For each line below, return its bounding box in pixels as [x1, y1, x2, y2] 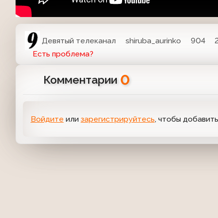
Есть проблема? [32, 49, 93, 59]
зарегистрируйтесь [80, 114, 155, 124]
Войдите [30, 114, 64, 124]
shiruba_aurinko [126, 36, 182, 45]
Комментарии [43, 73, 120, 87]
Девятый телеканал [42, 36, 116, 45]
